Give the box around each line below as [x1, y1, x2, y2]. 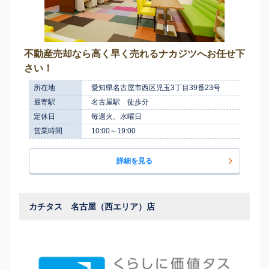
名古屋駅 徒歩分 [91, 97, 149, 106]
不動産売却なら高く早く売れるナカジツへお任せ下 [24, 48, 245, 59]
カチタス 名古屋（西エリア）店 [29, 201, 155, 211]
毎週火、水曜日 [91, 112, 142, 121]
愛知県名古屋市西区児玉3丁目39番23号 [91, 83, 220, 92]
